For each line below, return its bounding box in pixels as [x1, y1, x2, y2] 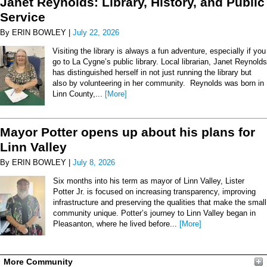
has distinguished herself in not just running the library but [52, 67, 252, 77]
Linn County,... [52, 89, 105, 98]
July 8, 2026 [73, 158, 115, 167]
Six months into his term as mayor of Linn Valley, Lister [53, 176, 244, 186]
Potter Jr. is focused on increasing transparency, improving [53, 187, 256, 197]
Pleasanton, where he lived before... [53, 219, 179, 229]
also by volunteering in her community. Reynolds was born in [52, 78, 264, 88]
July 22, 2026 [73, 27, 119, 37]
